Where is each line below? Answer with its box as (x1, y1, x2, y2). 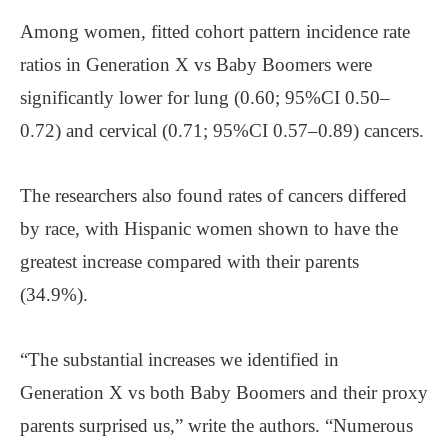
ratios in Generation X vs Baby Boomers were (20, 53, 372, 75)
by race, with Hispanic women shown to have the (20, 217, 398, 239)
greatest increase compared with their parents (20, 250, 359, 272)
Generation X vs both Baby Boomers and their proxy (20, 381, 428, 403)
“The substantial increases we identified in (20, 348, 339, 370)
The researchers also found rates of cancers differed (20, 184, 407, 206)
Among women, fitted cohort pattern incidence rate (20, 20, 410, 42)
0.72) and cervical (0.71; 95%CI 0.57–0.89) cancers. (20, 119, 424, 141)
